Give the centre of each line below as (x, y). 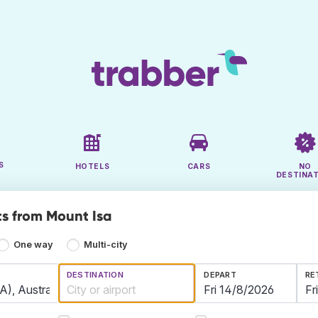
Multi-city (105, 245)
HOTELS (92, 167)
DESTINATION (95, 275)
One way (34, 245)
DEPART (220, 275)
